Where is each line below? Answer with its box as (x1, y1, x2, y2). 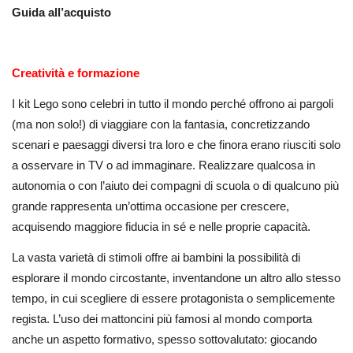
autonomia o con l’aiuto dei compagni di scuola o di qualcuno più (12, 179, 339, 193)
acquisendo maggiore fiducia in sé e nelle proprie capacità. (12, 220, 310, 234)
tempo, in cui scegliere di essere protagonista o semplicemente (12, 291, 335, 305)
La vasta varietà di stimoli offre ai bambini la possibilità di (12, 250, 300, 264)
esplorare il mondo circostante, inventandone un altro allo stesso (12, 270, 340, 284)
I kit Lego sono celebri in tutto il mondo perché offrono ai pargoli (12, 97, 333, 111)
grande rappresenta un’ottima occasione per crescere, (12, 199, 289, 214)
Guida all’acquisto (12, 5, 111, 19)
